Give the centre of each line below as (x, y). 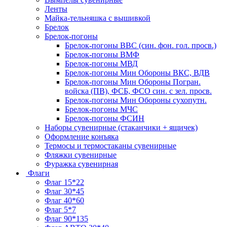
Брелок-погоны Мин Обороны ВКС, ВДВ (137, 72)
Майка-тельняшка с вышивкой (98, 18)
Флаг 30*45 (64, 191)
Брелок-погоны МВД (101, 63)
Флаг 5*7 (60, 209)
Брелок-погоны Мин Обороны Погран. (133, 82)
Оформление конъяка (82, 136)
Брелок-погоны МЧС (101, 109)
